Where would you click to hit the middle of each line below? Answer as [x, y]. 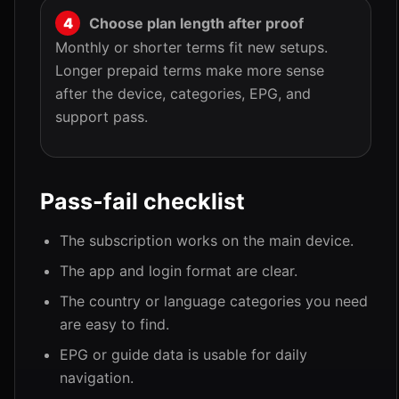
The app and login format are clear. [179, 271]
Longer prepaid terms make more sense [190, 70]
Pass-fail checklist [142, 201]
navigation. [97, 378]
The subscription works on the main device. [207, 240]
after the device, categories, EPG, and [183, 94]
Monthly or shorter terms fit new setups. [191, 47]
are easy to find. [114, 324]
